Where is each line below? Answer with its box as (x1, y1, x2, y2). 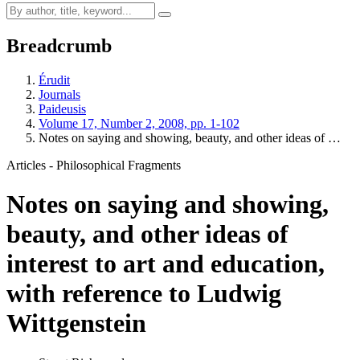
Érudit (39, 72, 70, 87)
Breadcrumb (6, 35, 112, 56)
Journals (39, 87, 80, 101)
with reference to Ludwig (6, 279, 281, 309)
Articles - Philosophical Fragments (6, 157, 181, 172)
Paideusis (39, 101, 86, 116)
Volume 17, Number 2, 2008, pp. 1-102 (39, 116, 239, 130)
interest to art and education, (6, 249, 325, 279)
